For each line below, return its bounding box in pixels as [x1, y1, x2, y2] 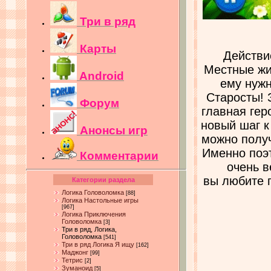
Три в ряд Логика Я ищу [62, 240, 134, 248]
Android [79, 69, 124, 82]
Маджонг [62, 248, 88, 256]
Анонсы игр [80, 123, 148, 137]
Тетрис [62, 256, 83, 264]
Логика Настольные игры [62, 196, 139, 204]
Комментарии [80, 149, 158, 162]
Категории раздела [71, 175, 135, 183]
